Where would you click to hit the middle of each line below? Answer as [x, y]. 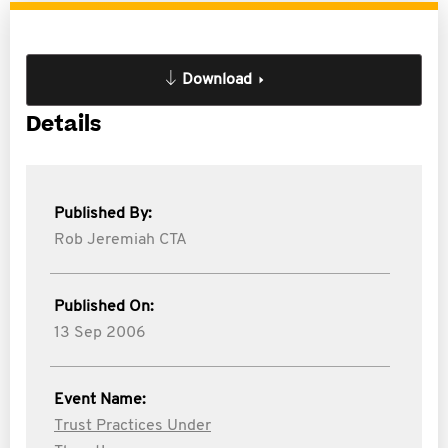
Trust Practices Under [132, 426]
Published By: [103, 214]
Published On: [104, 307]
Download [217, 80]
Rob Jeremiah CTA [120, 240]
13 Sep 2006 [100, 333]
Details [63, 124]
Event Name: [100, 400]
